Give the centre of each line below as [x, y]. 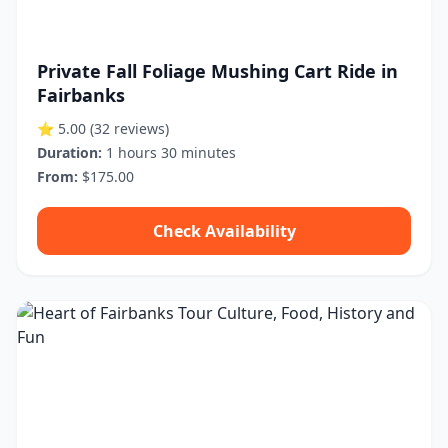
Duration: [69, 152]
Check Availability [224, 231]
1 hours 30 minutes [169, 152]
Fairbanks [81, 95]
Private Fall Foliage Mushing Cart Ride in [217, 71]
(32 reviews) [129, 128]
